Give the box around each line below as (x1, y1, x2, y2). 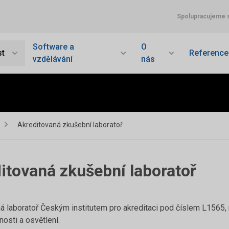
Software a (32, 42, 74, 52)
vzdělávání (32, 54, 73, 64)
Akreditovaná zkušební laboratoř (17, 121, 123, 129)
